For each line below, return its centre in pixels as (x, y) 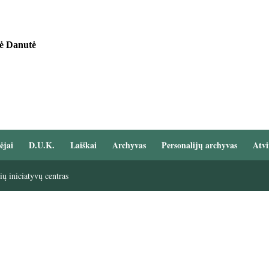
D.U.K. (41, 145)
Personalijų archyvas (199, 145)
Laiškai (83, 145)
